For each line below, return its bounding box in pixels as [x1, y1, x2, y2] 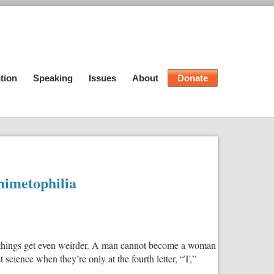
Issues [89, 73, 116, 83]
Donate [177, 73, 208, 83]
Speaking [33, 73, 73, 83]
